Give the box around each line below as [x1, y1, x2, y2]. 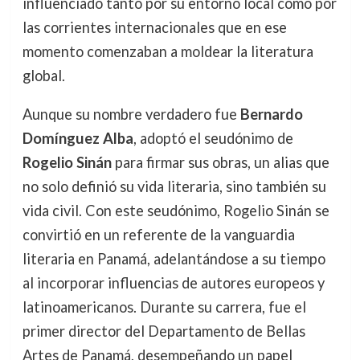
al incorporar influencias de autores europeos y [22, 274, 325, 292]
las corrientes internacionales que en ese [22, 18, 287, 36]
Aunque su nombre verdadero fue [22, 105, 240, 124]
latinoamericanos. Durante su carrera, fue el [22, 298, 306, 317]
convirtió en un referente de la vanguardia [22, 226, 295, 244]
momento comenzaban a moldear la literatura [22, 43, 313, 60]
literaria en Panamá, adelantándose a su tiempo [22, 250, 325, 268]
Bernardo [239, 105, 303, 124]
